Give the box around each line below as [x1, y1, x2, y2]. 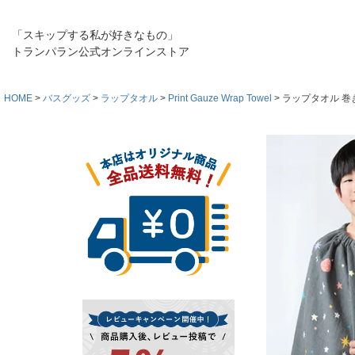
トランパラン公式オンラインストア [12, 45, 189, 58]
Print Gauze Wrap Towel [168, 93, 272, 104]
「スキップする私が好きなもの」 [12, 29, 178, 41]
